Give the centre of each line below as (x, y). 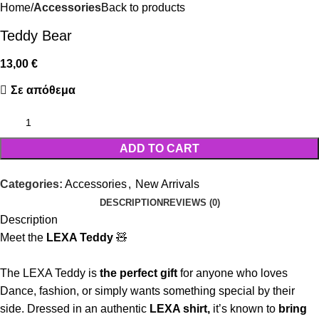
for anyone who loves (232, 273)
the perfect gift (138, 273)
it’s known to (244, 309)
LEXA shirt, (180, 309)
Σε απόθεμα (43, 90)
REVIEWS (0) (191, 203)
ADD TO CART (159, 149)
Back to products (143, 8)
